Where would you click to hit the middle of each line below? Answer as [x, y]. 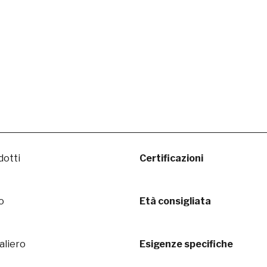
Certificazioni [171, 158]
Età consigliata [175, 201]
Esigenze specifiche [186, 244]
